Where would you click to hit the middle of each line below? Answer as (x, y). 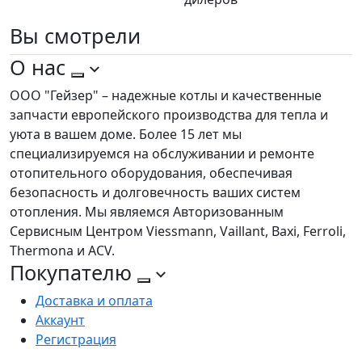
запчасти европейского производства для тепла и (169, 115)
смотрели (93, 36)
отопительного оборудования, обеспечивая (151, 173)
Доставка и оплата (94, 301)
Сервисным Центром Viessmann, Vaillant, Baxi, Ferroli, (178, 232)
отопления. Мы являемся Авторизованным (147, 212)
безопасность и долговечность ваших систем (155, 193)
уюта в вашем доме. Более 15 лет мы (126, 135)
